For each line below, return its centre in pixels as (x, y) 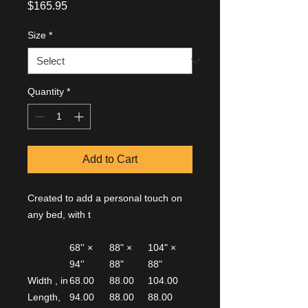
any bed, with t (59, 214)
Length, (44, 297)
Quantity (46, 91)
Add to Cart (110, 159)
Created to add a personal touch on (105, 198)
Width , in (48, 280)
